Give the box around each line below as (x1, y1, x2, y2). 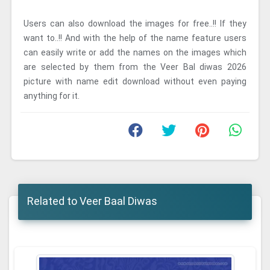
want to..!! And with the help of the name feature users (24, 33, 246, 43)
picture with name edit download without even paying (24, 77, 246, 86)
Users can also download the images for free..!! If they (24, 19, 246, 28)
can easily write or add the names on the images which (24, 48, 246, 57)
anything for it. (24, 91, 80, 101)
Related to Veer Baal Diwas (27, 195, 157, 207)
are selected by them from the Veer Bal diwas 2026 (24, 62, 246, 72)
